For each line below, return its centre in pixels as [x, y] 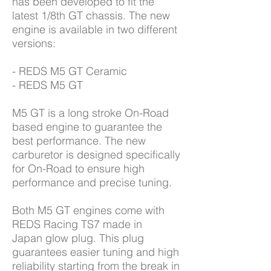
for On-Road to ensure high [78, 168]
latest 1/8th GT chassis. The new [91, 15]
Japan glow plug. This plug [78, 238]
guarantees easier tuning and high [96, 252]
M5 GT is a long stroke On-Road [90, 113]
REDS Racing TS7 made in [77, 224]
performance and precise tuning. [92, 182]
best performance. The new [79, 141]
